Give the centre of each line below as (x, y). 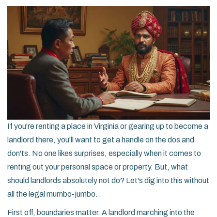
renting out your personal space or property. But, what (98, 167)
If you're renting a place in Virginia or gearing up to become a (108, 126)
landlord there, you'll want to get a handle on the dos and (101, 140)
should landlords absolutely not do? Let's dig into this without (108, 181)
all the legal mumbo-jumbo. (53, 194)
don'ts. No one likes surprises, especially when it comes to (104, 154)
